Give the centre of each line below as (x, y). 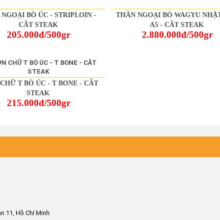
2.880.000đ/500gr (178, 35)
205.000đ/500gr (39, 35)
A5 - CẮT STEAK (177, 25)
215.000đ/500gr (39, 103)
